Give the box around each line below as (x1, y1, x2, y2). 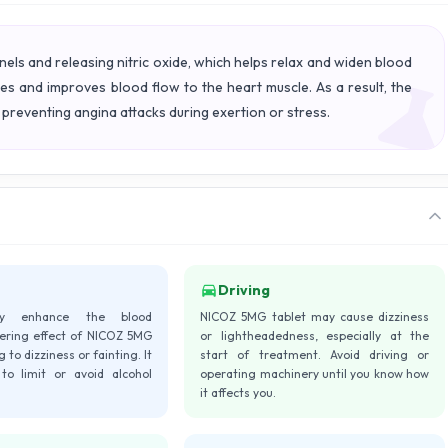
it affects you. (200, 385, 277, 400)
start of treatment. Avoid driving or (200, 347, 429, 362)
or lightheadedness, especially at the (200, 328, 429, 343)
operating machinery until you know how (200, 366, 429, 381)
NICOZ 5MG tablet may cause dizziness (200, 309, 429, 324)
